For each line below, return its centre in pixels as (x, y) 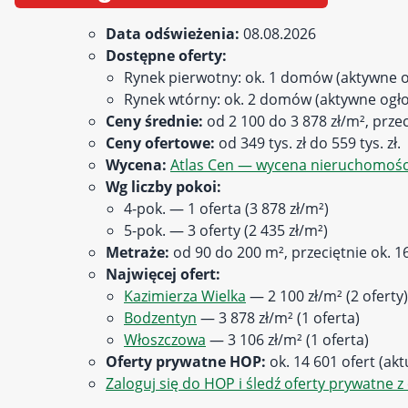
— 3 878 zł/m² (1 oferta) (278, 318)
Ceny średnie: (154, 121)
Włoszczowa (165, 340)
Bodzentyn (160, 318)
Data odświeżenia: (173, 34)
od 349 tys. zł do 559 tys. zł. (308, 143)
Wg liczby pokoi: (163, 187)
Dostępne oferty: (166, 56)
